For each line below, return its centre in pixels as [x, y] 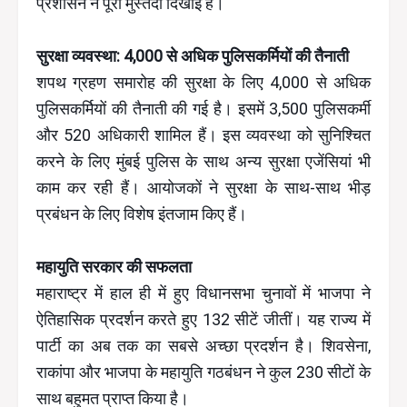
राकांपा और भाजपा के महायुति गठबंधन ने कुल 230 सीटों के [203, 372]
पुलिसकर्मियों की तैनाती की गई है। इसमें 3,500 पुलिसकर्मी [203, 109]
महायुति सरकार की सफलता [114, 267]
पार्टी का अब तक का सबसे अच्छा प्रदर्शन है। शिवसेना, [203, 346]
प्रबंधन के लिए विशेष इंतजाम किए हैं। [142, 214]
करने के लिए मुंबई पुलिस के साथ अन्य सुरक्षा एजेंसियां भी [203, 162]
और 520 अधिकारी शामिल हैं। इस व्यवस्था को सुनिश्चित [203, 135]
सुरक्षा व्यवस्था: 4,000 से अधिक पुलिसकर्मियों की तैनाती [193, 56]
